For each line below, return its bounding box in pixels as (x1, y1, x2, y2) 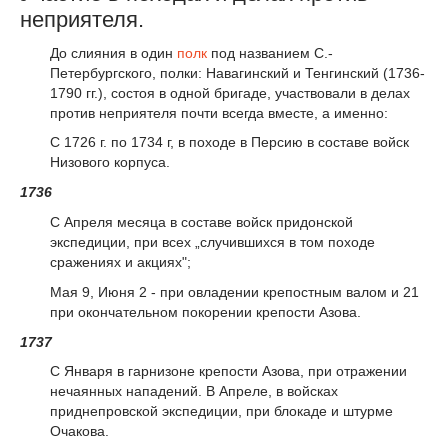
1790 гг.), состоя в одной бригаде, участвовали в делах (50, 84, 410, 101)
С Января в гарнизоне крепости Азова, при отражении (50, 363, 407, 380)
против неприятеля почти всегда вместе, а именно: (50, 104, 388, 121)
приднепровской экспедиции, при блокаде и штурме (50, 403, 393, 420)
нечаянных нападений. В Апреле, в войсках (50, 383, 338, 400)
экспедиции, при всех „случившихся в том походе (50, 233, 375, 250)
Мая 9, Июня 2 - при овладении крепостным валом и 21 (50, 283, 419, 300)
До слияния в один (50, 44, 177, 61)
